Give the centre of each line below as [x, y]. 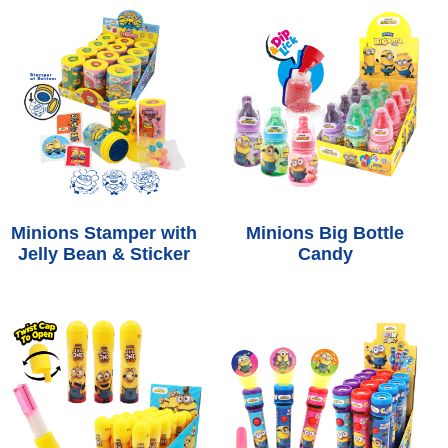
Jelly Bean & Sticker [103, 253]
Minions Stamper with [103, 232]
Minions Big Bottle [325, 232]
